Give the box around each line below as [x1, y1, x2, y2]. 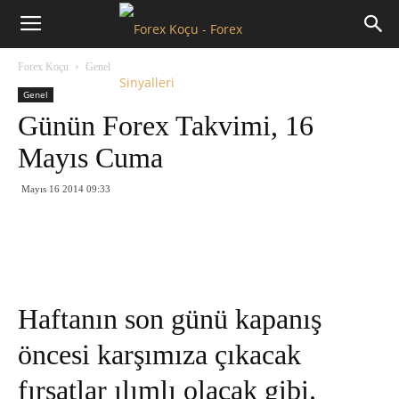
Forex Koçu [18, 61, 69, 73]
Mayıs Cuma [18, 142, 163, 174]
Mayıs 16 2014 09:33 [21, 183, 110, 194]
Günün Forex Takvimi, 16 [18, 110, 313, 142]
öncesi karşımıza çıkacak [18, 338, 301, 370]
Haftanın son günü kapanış [18, 303, 322, 335]
